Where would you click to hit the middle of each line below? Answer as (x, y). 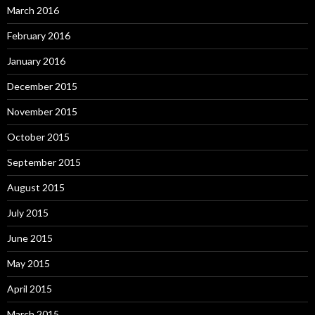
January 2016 (36, 61)
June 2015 (30, 238)
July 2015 (28, 213)
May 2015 (28, 264)
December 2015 (42, 86)
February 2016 (39, 36)
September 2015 (44, 162)
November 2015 (42, 112)
